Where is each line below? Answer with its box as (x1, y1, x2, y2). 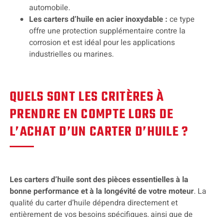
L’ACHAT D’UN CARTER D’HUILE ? (10, 122, 189, 143)
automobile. (29, 2, 72, 14)
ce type (168, 14, 195, 26)
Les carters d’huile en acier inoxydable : (29, 14, 168, 26)
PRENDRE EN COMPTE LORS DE (10, 104, 174, 125)
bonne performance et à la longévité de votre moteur (10, 185, 194, 197)
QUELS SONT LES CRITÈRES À (10, 87, 164, 108)
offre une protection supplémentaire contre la (29, 25, 186, 37)
